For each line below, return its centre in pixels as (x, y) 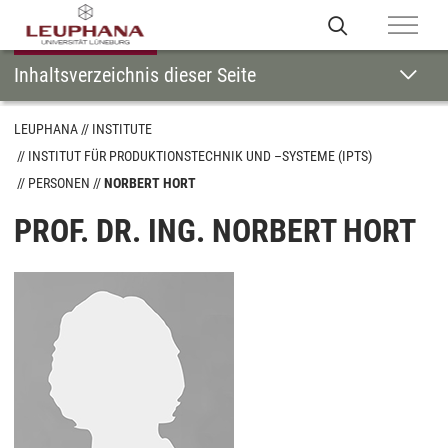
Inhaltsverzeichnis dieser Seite (135, 75)
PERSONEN (59, 183)
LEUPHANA (46, 129)
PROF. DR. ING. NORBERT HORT (215, 231)
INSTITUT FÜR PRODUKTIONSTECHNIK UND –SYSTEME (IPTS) (200, 156)
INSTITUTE (122, 129)
